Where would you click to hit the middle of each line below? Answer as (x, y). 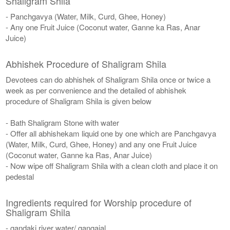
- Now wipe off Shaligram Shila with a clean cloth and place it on (112, 165)
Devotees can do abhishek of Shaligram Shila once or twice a (108, 79)
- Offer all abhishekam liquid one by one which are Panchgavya (111, 133)
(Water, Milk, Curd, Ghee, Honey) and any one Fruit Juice (101, 144)
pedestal (20, 176)
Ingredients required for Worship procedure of (99, 202)
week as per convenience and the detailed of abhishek (96, 90)
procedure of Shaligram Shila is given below (79, 101)
